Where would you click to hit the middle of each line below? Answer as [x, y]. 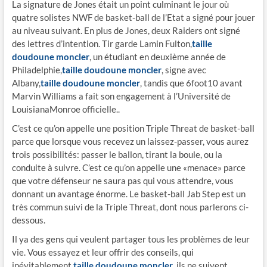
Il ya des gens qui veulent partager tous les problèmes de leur [131, 239]
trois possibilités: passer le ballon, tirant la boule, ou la [117, 154]
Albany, [26, 83]
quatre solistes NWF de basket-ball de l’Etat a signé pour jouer [133, 17]
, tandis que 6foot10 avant [191, 83]
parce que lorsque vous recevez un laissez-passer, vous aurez [130, 141]
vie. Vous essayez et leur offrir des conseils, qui [103, 252]
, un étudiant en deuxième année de [157, 57]
